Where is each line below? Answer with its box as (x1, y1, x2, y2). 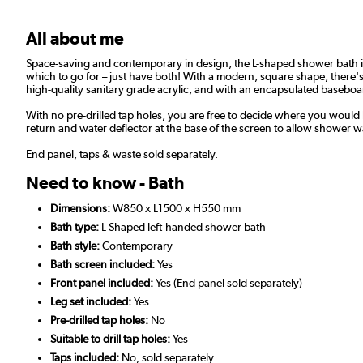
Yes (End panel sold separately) (156, 275, 302, 289)
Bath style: (50, 238, 102, 252)
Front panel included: (50, 275, 156, 289)
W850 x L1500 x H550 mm (110, 201, 241, 215)
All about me (26, 28, 124, 49)
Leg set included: (50, 294, 134, 308)
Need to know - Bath (26, 172, 184, 193)
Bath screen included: (50, 257, 157, 271)
